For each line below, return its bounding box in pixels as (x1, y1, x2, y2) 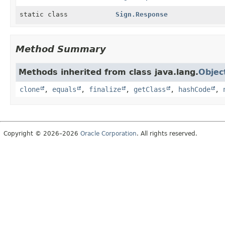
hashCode (178, 85, 210, 93)
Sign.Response (115, 10, 168, 18)
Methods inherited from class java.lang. (19, 67, 198, 77)
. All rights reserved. (137, 130, 197, 137)
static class (20, 10, 72, 18)
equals (52, 85, 76, 93)
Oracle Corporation (80, 130, 137, 137)
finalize (89, 85, 121, 93)
